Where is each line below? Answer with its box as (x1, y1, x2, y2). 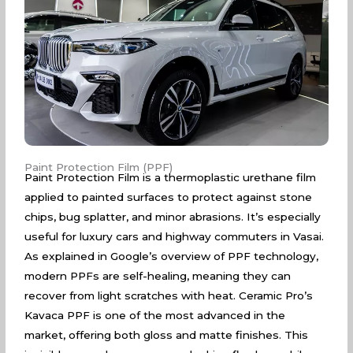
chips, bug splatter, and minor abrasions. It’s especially (24, 210, 321, 224)
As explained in (24, 250, 111, 263)
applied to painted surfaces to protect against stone (24, 191, 313, 204)
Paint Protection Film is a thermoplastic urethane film (24, 171, 317, 184)
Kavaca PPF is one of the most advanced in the (24, 309, 286, 322)
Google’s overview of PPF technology (110, 250, 317, 263)
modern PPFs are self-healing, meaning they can (24, 269, 292, 283)
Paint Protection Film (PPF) (24, 161, 173, 174)
